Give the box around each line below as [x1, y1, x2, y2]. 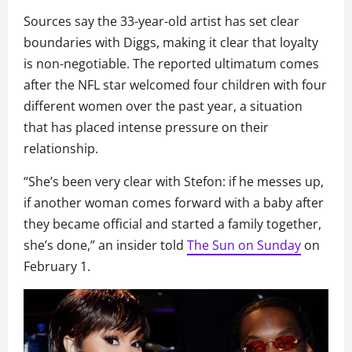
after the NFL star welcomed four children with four [24, 76, 327, 94]
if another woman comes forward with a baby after [24, 194, 324, 212]
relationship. [24, 140, 98, 158]
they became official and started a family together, [24, 215, 321, 233]
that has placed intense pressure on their [24, 119, 269, 137]
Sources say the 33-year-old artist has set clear [24, 13, 299, 31]
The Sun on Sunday [187, 236, 301, 255]
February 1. [24, 258, 90, 276]
